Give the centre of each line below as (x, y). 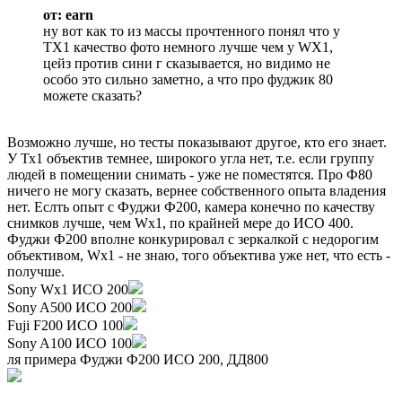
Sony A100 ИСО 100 (70, 344)
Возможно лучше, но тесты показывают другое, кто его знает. (197, 143)
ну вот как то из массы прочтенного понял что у (192, 31)
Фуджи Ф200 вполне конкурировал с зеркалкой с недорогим (193, 240)
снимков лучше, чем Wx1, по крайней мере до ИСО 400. (180, 223)
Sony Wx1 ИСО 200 (68, 290)
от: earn (68, 15)
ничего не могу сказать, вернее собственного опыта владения (197, 191)
